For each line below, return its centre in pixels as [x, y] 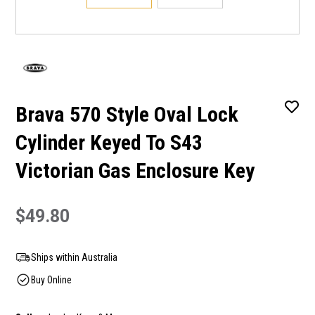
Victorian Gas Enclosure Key [135, 170]
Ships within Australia [74, 257]
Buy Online [51, 279]
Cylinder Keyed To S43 [109, 142]
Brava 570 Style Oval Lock [127, 114]
